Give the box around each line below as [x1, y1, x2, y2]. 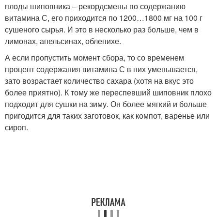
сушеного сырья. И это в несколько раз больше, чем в [5, 24, 199, 35]
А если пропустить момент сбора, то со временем [5, 52, 184, 63]
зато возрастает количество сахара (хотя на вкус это [5, 75, 194, 86]
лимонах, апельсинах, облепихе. [5, 35, 121, 46]
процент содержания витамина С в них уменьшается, [5, 63, 198, 75]
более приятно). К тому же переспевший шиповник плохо [5, 87, 212, 98]
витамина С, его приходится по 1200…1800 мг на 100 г [5, 12, 202, 23]
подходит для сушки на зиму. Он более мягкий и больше [5, 98, 207, 109]
